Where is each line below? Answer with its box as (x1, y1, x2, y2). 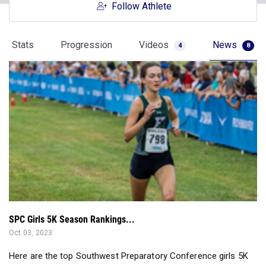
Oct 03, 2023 (9, 229, 53, 237)
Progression (61, 39, 112, 50)
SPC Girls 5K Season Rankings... (9, 214, 135, 226)
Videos (139, 39, 171, 50)
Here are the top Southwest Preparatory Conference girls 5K (9, 251, 248, 262)
